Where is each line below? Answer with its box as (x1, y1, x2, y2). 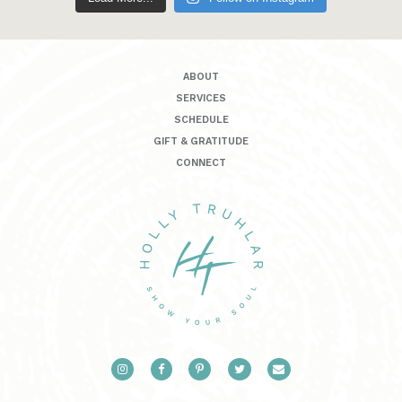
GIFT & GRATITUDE (153, 135, 249, 147)
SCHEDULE (173, 114, 229, 126)
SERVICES (176, 92, 226, 104)
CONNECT (176, 157, 226, 169)
